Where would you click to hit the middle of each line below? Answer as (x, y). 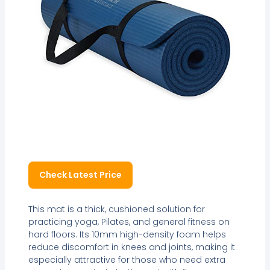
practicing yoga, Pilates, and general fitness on (129, 222)
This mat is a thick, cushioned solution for (116, 209)
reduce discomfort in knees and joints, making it (131, 247)
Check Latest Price (80, 174)
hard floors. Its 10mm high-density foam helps (127, 235)
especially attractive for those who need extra (127, 260)
